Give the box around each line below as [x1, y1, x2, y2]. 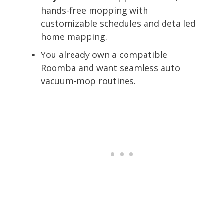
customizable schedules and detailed [41, 17, 196, 29]
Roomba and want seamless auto [41, 61, 180, 73]
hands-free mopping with [41, 4, 148, 16]
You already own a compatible [41, 48, 167, 60]
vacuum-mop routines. [41, 74, 136, 87]
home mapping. [41, 30, 107, 42]
